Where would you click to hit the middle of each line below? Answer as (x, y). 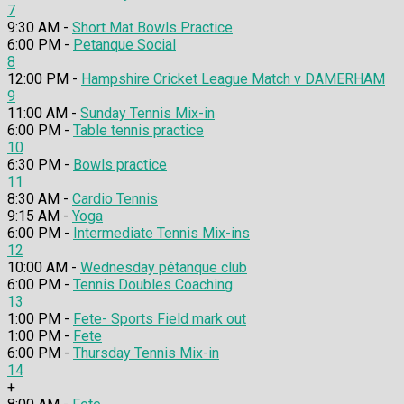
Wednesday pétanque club (164, 268)
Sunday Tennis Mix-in (147, 114)
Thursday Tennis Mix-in (146, 353)
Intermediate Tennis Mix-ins (161, 234)
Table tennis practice (138, 131)
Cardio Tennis (115, 199)
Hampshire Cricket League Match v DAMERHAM (233, 79)
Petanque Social (124, 45)
